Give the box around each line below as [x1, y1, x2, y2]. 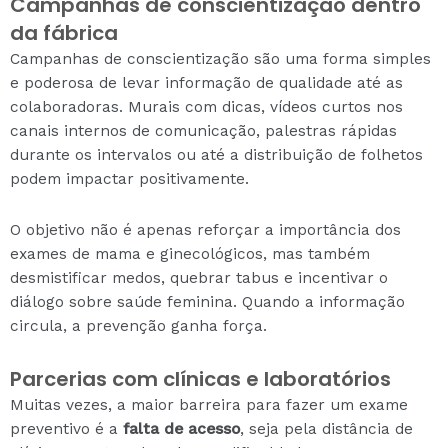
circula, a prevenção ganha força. [10, 316, 267, 335]
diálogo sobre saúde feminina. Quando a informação [10, 292, 405, 311]
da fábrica [10, 18, 118, 47]
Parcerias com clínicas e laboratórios [10, 364, 391, 393]
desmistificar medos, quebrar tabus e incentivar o [10, 268, 388, 287]
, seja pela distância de [240, 419, 413, 438]
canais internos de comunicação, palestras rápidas [10, 121, 397, 140]
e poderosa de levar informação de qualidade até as [10, 73, 403, 92]
